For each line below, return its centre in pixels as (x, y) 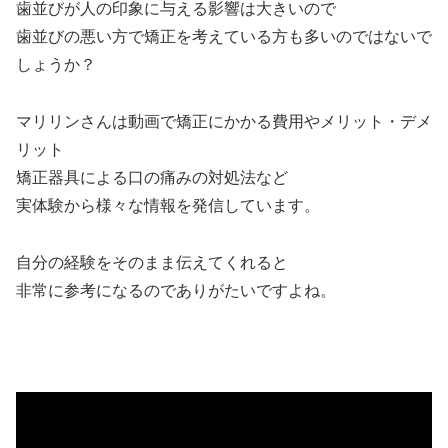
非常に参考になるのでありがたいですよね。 (176, 290)
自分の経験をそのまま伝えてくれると (152, 262)
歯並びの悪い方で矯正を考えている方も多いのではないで (224, 37)
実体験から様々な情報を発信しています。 (168, 206)
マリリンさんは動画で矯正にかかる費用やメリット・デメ (224, 122)
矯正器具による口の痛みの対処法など (152, 178)
